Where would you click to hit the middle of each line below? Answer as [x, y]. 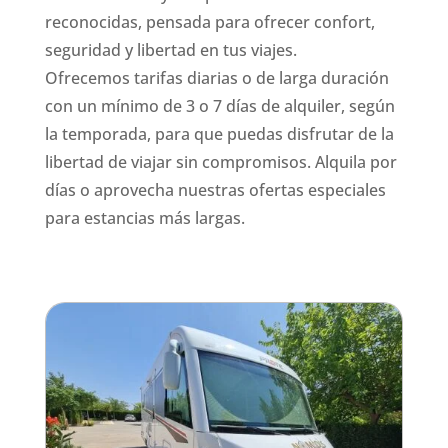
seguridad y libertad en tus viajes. [170, 50]
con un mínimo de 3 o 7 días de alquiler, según [219, 106]
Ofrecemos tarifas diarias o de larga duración [216, 78]
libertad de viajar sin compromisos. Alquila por [220, 162]
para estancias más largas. [144, 218]
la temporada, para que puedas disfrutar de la [219, 134]
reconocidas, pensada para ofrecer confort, [209, 22]
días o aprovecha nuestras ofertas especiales [215, 190]
